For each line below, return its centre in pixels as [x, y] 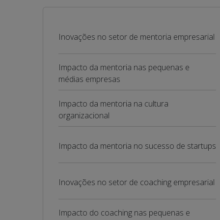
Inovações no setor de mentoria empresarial [137, 37]
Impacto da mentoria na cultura [113, 104]
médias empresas [89, 79]
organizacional [84, 115]
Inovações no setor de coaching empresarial [137, 182]
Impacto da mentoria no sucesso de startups [137, 146]
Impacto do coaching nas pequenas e [124, 213]
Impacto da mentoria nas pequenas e [124, 67]
